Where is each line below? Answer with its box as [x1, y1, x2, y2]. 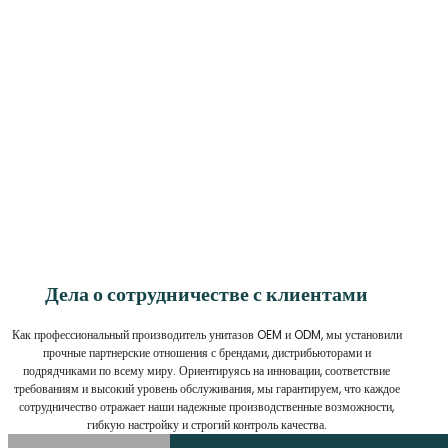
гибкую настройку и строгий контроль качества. [86, 415, 327, 433]
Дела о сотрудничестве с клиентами [45, 280, 369, 309]
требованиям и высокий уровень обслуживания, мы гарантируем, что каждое [13, 379, 400, 397]
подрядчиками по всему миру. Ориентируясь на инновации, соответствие [23, 361, 391, 379]
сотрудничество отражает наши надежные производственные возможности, [19, 397, 395, 415]
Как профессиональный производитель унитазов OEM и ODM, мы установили [11, 325, 402, 343]
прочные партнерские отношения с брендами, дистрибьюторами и [42, 343, 371, 361]
